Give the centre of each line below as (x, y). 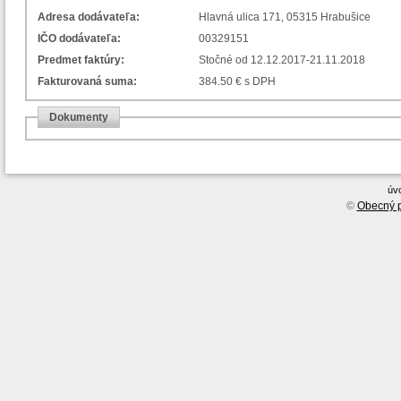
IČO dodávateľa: (79, 38)
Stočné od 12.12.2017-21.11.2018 (282, 60)
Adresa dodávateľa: (89, 17)
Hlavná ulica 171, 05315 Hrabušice (285, 17)
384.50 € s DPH (237, 81)
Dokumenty (79, 117)
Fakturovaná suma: (87, 81)
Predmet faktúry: (81, 60)
